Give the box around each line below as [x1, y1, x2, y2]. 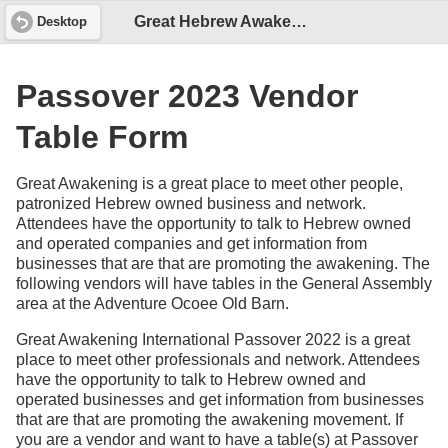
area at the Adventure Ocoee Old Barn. [16, 295, 289, 313]
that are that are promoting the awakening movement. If [16, 411, 403, 429]
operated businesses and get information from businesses [16, 391, 424, 409]
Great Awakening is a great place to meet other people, [16, 175, 403, 193]
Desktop [37, 14, 88, 29]
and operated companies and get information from [16, 235, 367, 253]
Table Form [16, 119, 188, 156]
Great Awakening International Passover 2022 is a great [16, 331, 410, 349]
